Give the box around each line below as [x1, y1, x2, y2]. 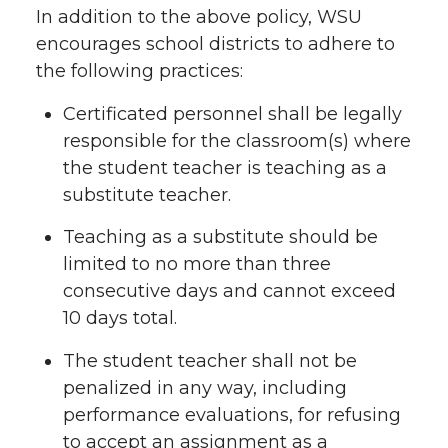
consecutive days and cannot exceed [63, 280, 396, 303]
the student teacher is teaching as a [63, 156, 387, 179]
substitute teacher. [63, 183, 231, 206]
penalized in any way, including [63, 377, 347, 399]
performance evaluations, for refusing [63, 404, 401, 426]
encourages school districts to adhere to [36, 32, 395, 55]
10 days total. [63, 307, 177, 330]
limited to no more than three [63, 253, 331, 276]
